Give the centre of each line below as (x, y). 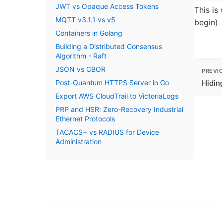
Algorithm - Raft (81, 56)
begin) (206, 22)
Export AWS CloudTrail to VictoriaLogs (117, 96)
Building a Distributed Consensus (109, 46)
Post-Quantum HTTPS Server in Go (112, 83)
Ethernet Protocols (85, 119)
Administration (79, 141)
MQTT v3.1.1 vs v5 (85, 20)
